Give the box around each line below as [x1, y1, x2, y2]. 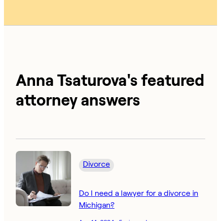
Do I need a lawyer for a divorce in [79, 189, 198, 198]
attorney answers [16, 91, 140, 109]
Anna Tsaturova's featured [16, 71, 204, 89]
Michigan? [79, 201, 114, 210]
